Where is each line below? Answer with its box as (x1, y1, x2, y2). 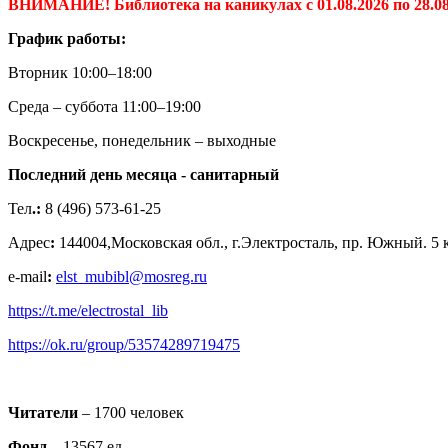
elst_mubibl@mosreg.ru (56, 267, 207, 285)
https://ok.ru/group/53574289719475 (8, 335, 240, 353)
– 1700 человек (78, 403, 184, 421)
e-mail (8, 267, 47, 285)
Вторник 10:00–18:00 (8, 63, 152, 81)
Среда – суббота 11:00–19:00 (8, 97, 201, 115)
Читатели (8, 403, 78, 421)
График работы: (8, 29, 126, 47)
